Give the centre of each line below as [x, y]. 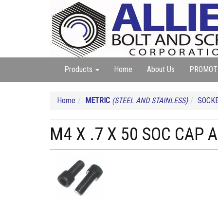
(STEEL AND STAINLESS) [150, 100]
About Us [161, 69]
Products [79, 69]
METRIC [98, 100]
